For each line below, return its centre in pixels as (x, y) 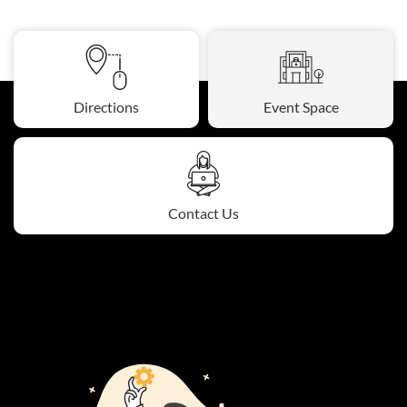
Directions (106, 106)
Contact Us (203, 213)
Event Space (301, 106)
